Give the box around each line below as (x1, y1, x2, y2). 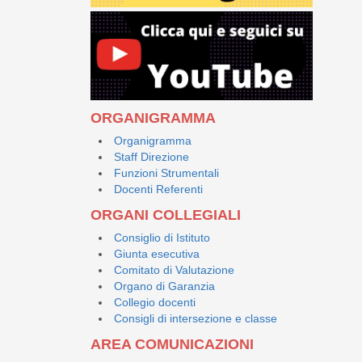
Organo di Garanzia (114, 280, 215, 293)
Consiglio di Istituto (114, 231, 210, 244)
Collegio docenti (114, 296, 196, 309)
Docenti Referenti (114, 183, 203, 196)
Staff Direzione (114, 150, 189, 163)
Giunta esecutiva (114, 247, 200, 260)
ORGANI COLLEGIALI (90, 207, 241, 223)
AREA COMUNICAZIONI (90, 336, 254, 352)
